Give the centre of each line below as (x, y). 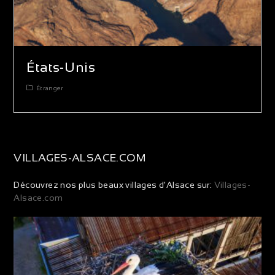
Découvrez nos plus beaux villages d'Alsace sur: (113, 185)
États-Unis (61, 68)
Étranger (50, 88)
